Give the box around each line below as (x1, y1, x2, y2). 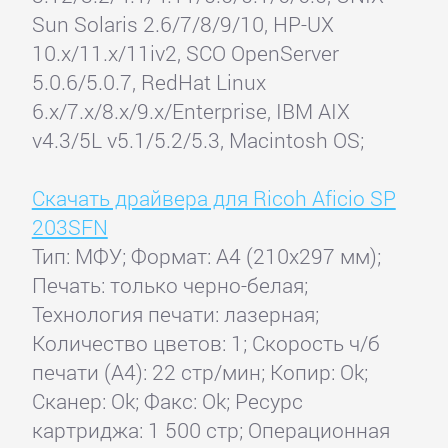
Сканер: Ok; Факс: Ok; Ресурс (31, 387, 303, 416)
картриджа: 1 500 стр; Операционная (31, 416, 390, 445)
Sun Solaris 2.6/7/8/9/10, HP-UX (31, 10, 334, 39)
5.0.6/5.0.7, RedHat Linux (31, 68, 266, 97)
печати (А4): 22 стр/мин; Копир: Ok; (31, 358, 368, 387)
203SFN (31, 213, 108, 242)
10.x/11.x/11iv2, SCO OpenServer (31, 39, 339, 68)
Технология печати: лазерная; (31, 300, 319, 329)
